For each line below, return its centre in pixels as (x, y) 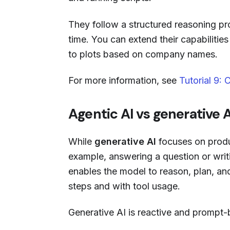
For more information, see (124, 81)
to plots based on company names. (143, 54)
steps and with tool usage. (124, 186)
